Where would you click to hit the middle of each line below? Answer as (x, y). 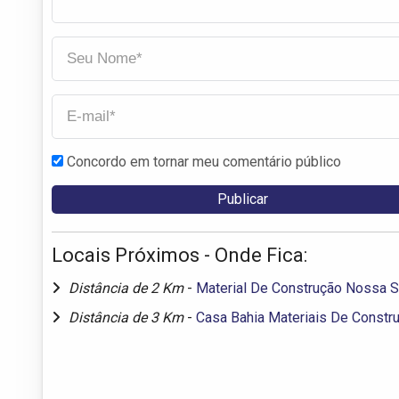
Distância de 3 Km (128, 317)
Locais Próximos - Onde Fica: (179, 255)
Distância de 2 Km (128, 288)
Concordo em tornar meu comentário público (204, 161)
